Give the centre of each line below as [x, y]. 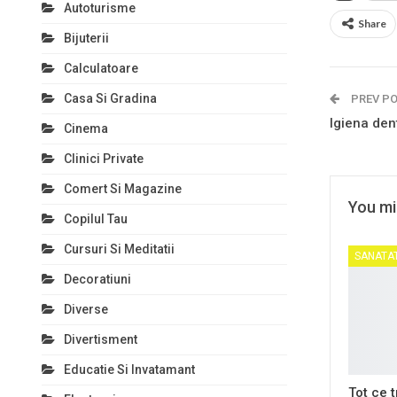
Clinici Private [104, 159]
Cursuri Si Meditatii [119, 249]
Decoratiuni [97, 279]
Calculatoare [101, 68]
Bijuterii [86, 38]
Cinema [86, 128]
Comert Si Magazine [123, 189]
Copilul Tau [96, 219]
